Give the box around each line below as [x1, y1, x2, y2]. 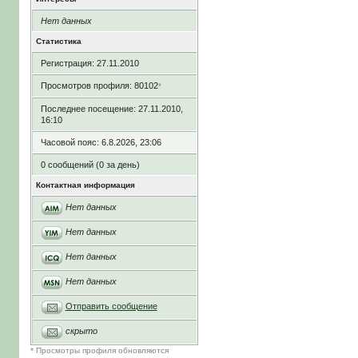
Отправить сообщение [65, 301, 157, 312]
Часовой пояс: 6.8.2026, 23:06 [40, 137, 161, 148]
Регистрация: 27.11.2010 [40, 58, 139, 69]
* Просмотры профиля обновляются [30, 346, 169, 356]
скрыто [65, 326, 97, 336]
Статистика [35, 37, 82, 46]
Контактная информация [35, 181, 135, 190]
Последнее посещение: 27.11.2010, [40, 104, 183, 114]
